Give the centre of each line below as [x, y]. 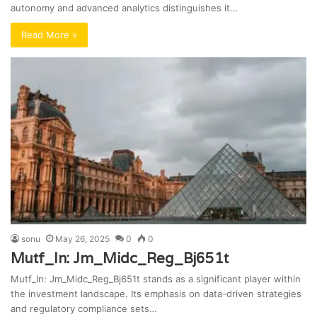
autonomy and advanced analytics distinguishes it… [124, 8]
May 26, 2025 [82, 239]
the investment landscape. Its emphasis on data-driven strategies [156, 294]
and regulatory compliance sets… [84, 309]
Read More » [49, 35]
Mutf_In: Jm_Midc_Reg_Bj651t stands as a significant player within [156, 279]
